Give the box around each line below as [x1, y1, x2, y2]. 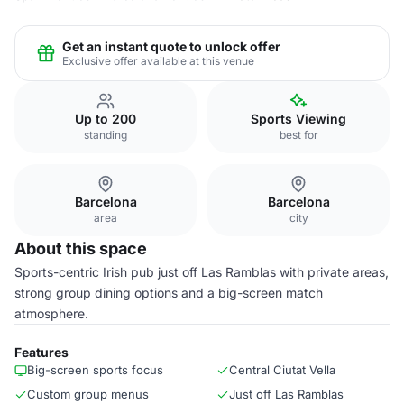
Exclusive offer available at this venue [62, 53, 254, 68]
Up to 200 [75, 111, 136, 126]
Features [14, 344, 69, 360]
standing [84, 128, 127, 142]
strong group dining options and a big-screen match [14, 285, 323, 300]
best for [279, 128, 318, 142]
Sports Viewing [251, 111, 346, 126]
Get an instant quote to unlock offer [62, 38, 280, 54]
